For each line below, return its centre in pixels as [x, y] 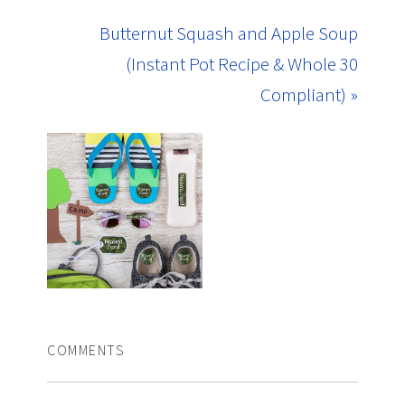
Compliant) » [309, 94]
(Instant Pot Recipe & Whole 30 [241, 64]
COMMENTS [86, 349]
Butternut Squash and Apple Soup [228, 33]
